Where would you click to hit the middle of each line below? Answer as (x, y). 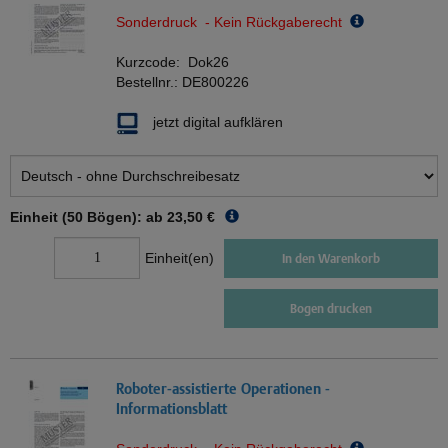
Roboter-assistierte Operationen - (223, 389)
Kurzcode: (152, 62)
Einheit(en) (179, 258)
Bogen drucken (331, 309)
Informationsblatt (171, 409)
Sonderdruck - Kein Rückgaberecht (233, 22)
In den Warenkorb (331, 258)
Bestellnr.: (149, 82)
